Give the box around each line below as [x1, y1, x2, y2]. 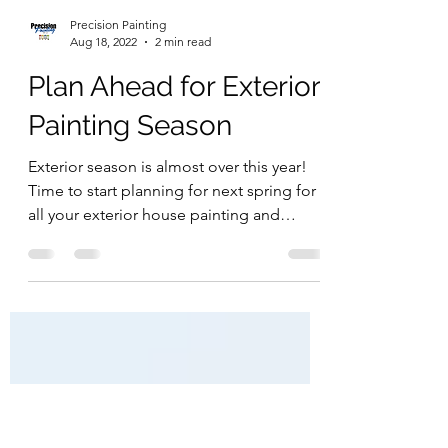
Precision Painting [70, 107, 166, 122]
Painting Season [28, 199, 232, 232]
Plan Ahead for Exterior [28, 160, 320, 193]
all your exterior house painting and [28, 295, 280, 314]
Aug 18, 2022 [70, 124, 137, 139]
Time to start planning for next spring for [28, 271, 316, 290]
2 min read [155, 124, 211, 139]
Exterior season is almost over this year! [28, 247, 307, 266]
